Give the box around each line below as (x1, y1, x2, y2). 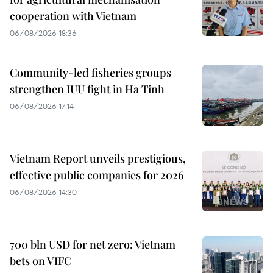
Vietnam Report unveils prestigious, (10, 151, 186, 166)
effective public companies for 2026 (10, 168, 184, 183)
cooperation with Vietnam (10, 9, 136, 24)
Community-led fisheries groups (10, 65, 171, 80)
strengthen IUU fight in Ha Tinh (10, 82, 165, 97)
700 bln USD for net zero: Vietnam (10, 237, 175, 252)
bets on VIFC (10, 253, 71, 269)
